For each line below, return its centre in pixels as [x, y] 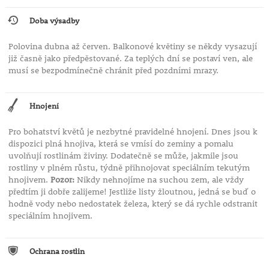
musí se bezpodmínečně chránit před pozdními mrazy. [113, 71]
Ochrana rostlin [57, 251]
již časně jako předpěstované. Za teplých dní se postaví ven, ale [130, 59]
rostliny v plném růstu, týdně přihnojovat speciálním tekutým [129, 168]
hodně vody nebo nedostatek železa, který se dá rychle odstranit [133, 204]
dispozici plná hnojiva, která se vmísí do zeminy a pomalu [121, 144]
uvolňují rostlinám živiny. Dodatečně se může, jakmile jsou [123, 156]
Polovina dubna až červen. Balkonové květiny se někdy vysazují [132, 47]
